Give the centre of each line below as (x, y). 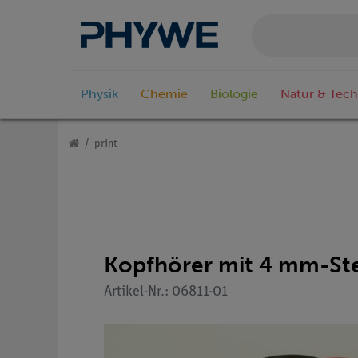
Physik (99, 94)
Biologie (234, 94)
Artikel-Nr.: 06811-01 (166, 292)
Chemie (164, 94)
